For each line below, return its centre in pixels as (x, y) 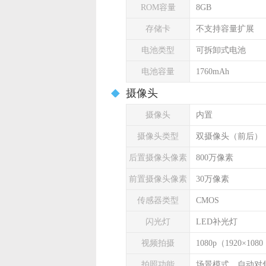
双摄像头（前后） (229, 136)
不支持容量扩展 (225, 29)
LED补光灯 (217, 222)
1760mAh (213, 72)
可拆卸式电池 (221, 50)
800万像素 (215, 158)
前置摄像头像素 (158, 179)
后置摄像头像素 (158, 158)
